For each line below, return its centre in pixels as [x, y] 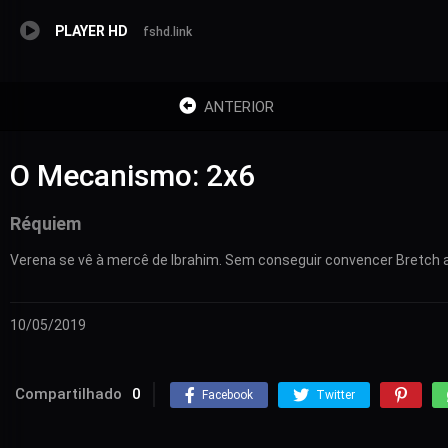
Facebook [227, 394]
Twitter [335, 394]
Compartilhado [68, 393]
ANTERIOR [238, 106]
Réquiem [45, 223]
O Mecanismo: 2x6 [132, 175]
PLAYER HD [91, 30]
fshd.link [167, 31]
